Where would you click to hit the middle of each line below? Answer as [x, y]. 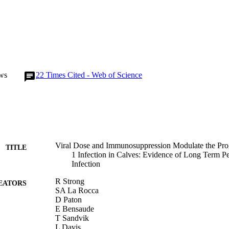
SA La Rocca [77, 190]
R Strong [70, 181]
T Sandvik [72, 218]
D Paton [68, 199]
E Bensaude [75, 209]
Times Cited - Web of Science [94, 75]
